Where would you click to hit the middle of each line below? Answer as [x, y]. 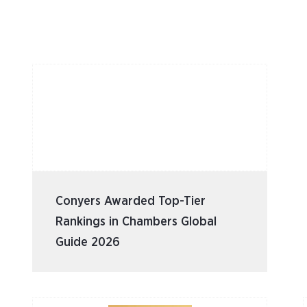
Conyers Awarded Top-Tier [130, 201]
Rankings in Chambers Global [136, 222]
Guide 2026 [87, 242]
